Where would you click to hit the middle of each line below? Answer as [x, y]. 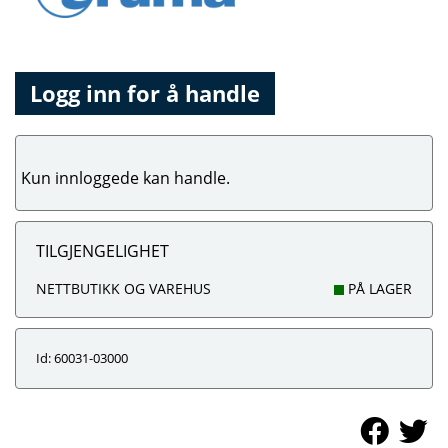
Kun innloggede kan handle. [125, 178]
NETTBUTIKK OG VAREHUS [123, 288]
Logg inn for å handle [145, 93]
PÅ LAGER [378, 288]
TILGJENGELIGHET [102, 251]
